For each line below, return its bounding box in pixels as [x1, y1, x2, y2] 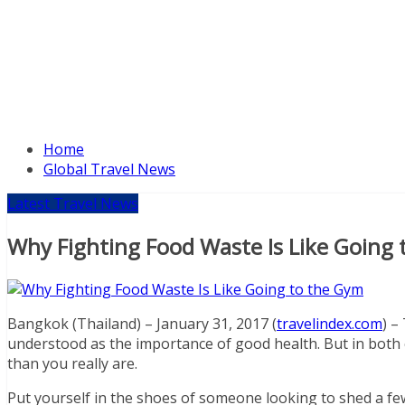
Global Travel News [43, 159, 175, 179]
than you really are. [7, 353, 137, 373]
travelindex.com [277, 313, 382, 334]
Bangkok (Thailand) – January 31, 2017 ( [7, 313, 277, 334]
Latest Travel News [7, 193, 138, 213]
